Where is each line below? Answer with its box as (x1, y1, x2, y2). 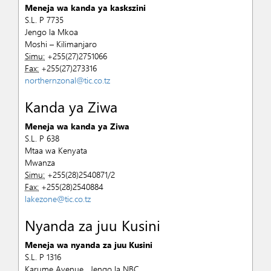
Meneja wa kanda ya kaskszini (25, 2, 146, 13)
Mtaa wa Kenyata (25, 145, 87, 156)
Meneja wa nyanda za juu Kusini (25, 239, 152, 250)
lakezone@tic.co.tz (25, 193, 91, 204)
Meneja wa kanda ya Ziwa (25, 120, 129, 132)
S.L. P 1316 (25, 251, 61, 263)
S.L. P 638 (25, 132, 59, 144)
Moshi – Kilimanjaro (25, 38, 97, 50)
